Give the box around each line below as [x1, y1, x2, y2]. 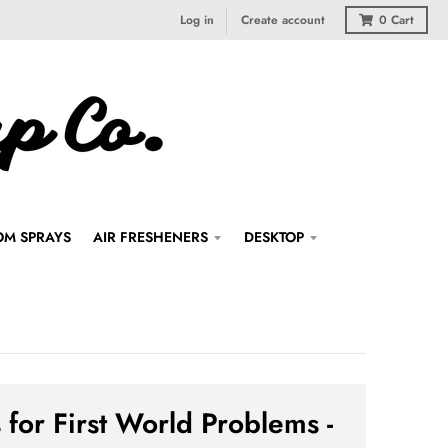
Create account [241, 10, 325, 29]
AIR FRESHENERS [93, 226, 208, 247]
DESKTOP [244, 226, 304, 247]
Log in [180, 10, 214, 29]
